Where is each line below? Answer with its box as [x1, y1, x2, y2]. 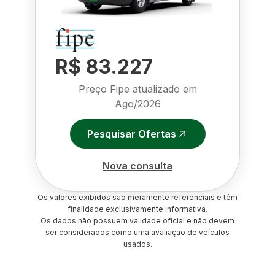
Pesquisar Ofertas [87, 127, 176, 140]
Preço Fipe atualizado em [78, 83, 197, 95]
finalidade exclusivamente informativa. [68, 204, 207, 214]
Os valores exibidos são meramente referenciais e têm [37, 193, 238, 202]
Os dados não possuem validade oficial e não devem [41, 216, 234, 225]
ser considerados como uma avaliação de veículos [45, 228, 230, 237]
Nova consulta [103, 159, 172, 172]
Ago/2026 [114, 98, 161, 110]
